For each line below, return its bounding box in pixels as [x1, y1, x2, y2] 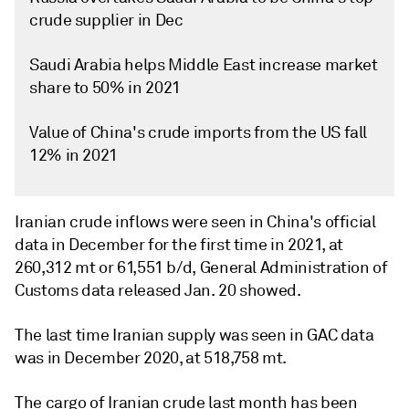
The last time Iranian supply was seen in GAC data [15, 325, 374, 345]
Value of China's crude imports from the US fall [29, 122, 368, 142]
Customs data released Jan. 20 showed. [15, 280, 301, 300]
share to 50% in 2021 [29, 78, 181, 98]
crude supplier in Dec [29, 10, 184, 30]
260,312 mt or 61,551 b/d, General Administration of [15, 257, 388, 278]
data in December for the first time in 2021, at [15, 235, 344, 255]
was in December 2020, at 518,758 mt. [15, 348, 288, 368]
